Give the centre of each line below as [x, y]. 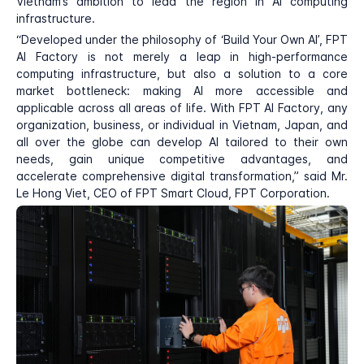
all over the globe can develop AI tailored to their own [182, 142]
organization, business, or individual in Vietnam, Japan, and [182, 125]
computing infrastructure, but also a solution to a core [182, 74]
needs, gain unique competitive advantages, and [182, 159]
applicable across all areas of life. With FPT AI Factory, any [182, 108]
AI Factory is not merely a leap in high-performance [182, 57]
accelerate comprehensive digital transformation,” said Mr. [182, 176]
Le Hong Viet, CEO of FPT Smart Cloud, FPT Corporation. [173, 193]
